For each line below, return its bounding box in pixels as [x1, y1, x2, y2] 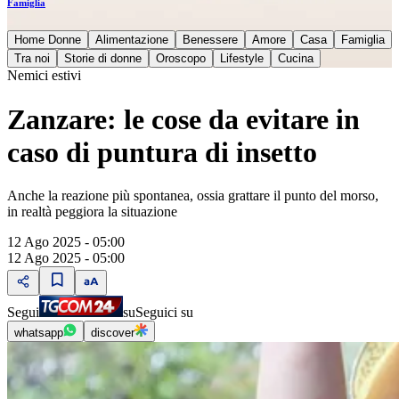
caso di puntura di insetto [7, 135, 317, 168]
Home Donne [14, 33, 81, 47]
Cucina [278, 52, 313, 66]
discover [91, 326, 134, 339]
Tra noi [14, 52, 50, 66]
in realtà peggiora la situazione [7, 204, 177, 219]
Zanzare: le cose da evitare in [7, 102, 360, 135]
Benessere [183, 33, 238, 47]
